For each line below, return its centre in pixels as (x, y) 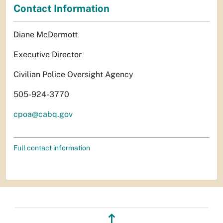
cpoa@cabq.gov (43, 114)
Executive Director (48, 54)
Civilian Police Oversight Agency (73, 74)
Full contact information (52, 148)
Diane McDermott (46, 34)
